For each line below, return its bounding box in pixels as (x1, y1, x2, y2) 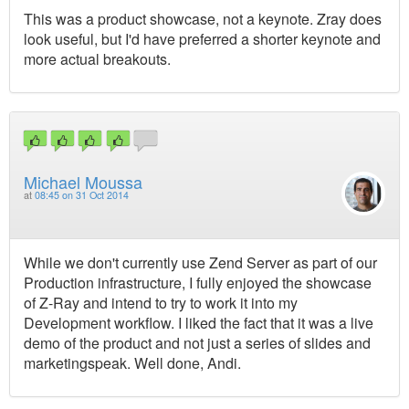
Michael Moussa (24, 169, 142, 194)
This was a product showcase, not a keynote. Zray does (24, 8, 382, 30)
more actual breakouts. (24, 48, 171, 70)
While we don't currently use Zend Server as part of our (24, 251, 377, 273)
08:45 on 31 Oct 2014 (35, 187, 129, 202)
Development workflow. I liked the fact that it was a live (24, 311, 373, 333)
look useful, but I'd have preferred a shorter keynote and (24, 28, 381, 50)
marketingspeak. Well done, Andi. (24, 351, 241, 373)
